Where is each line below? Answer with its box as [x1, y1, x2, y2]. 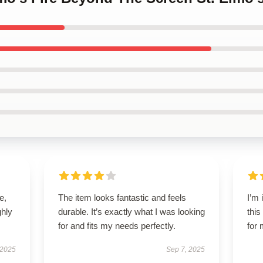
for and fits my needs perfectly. [58, 221, 176, 231]
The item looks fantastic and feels [58, 193, 186, 203]
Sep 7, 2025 [166, 245, 205, 254]
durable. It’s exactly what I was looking [58, 207, 205, 217]
